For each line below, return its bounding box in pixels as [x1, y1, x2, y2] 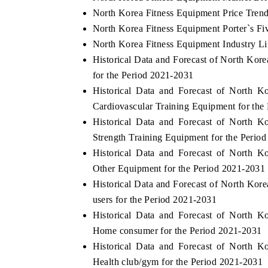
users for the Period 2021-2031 [92, 194, 217, 205]
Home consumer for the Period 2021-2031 [92, 225, 262, 236]
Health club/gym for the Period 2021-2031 [92, 256, 263, 267]
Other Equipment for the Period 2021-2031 [92, 163, 266, 173]
